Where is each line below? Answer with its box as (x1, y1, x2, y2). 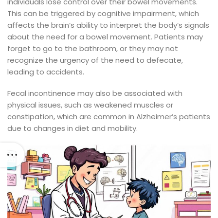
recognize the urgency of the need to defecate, (7, 55, 183, 66)
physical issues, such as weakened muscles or (7, 100, 173, 110)
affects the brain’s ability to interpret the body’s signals (7, 20, 209, 31)
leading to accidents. (7, 67, 84, 77)
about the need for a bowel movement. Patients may (7, 32, 203, 42)
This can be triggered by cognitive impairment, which (7, 8, 199, 19)
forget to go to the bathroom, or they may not (7, 43, 178, 54)
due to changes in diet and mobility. (7, 123, 138, 134)
